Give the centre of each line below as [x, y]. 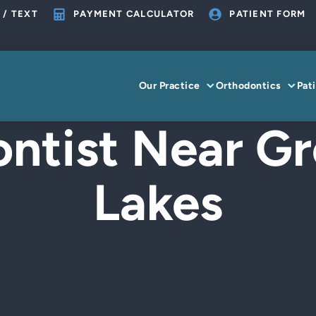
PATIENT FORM [268, 14]
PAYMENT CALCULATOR [134, 14]
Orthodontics [248, 86]
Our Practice [169, 86]
